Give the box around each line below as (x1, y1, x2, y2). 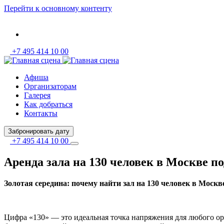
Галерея (24, 91, 50, 99)
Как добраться (24, 100, 72, 108)
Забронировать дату (8, 127, 69, 135)
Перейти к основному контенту (4, 4, 112, 12)
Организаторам (24, 82, 76, 90)
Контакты (24, 109, 57, 117)
